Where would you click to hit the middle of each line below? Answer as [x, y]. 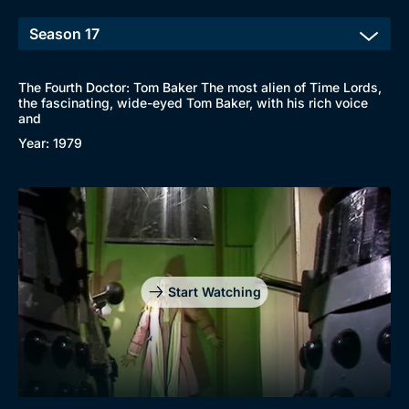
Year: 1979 [50, 143]
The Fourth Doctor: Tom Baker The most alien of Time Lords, [200, 87]
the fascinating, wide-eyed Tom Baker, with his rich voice [193, 103]
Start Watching [214, 291]
